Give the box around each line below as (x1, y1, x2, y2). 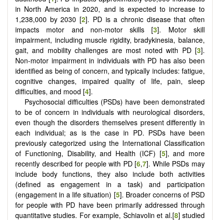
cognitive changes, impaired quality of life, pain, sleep (15, 76, 205, 86)
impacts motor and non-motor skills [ (15, 24, 154, 34)
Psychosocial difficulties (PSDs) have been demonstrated (25, 96, 205, 107)
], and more (165, 148, 205, 158)
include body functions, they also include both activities (15, 168, 205, 179)
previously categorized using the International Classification (15, 137, 205, 148)
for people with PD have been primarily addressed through (15, 199, 205, 210)
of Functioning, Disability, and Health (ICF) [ (15, 148, 162, 158)
